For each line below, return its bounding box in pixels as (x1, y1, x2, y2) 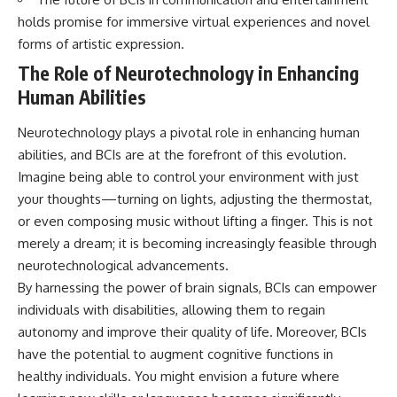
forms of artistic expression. (18, 35, 184, 52)
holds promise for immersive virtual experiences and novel (18, 12, 370, 30)
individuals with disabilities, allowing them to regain (18, 300, 325, 318)
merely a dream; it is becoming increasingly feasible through (18, 234, 377, 252)
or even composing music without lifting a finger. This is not (18, 212, 373, 230)
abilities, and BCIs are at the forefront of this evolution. (18, 145, 346, 163)
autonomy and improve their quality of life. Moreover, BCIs (18, 323, 367, 340)
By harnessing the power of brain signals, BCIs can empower (18, 278, 377, 296)
